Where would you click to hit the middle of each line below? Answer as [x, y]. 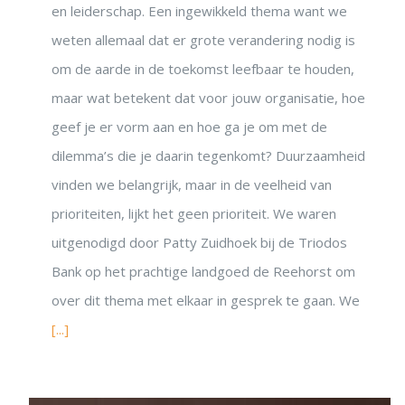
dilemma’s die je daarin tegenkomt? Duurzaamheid [208, 156]
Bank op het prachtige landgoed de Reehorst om [203, 272]
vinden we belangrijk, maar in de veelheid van [192, 185]
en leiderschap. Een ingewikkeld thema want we [199, 11]
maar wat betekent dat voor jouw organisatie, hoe [208, 98]
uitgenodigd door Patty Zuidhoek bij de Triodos [199, 243]
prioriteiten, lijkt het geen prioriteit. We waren [194, 214]
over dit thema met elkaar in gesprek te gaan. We [206, 301]
